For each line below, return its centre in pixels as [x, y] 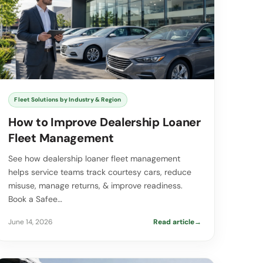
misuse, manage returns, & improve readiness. [96, 186]
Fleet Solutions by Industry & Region [68, 100]
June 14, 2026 [31, 222]
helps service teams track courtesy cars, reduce [100, 172]
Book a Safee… [36, 199]
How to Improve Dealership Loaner [104, 122]
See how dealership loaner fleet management [95, 159]
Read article [173, 222]
